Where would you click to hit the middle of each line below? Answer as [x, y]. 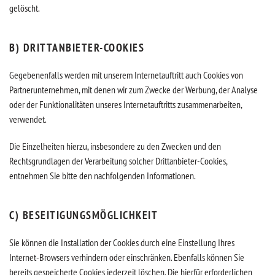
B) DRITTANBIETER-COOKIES [77, 48]
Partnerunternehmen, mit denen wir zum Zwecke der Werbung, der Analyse [134, 90]
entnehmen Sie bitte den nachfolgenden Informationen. [103, 176]
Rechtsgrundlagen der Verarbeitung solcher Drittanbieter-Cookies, [118, 161]
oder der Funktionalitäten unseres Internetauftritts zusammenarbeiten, [126, 104]
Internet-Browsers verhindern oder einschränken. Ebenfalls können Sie [127, 257]
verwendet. [28, 119]
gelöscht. [25, 8]
